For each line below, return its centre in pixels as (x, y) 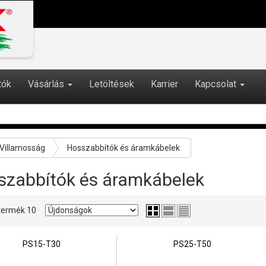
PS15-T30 (41, 244)
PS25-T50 (192, 244)
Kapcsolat (217, 84)
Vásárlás (47, 84)
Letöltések (112, 84)
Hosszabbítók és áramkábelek (123, 148)
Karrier (164, 84)
